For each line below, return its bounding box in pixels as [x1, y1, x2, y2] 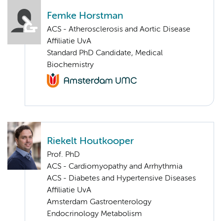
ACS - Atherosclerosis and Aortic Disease [47, 25, 190, 34]
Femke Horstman [47, 11, 123, 21]
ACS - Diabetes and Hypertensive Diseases [47, 175, 196, 183]
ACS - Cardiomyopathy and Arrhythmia [47, 163, 183, 171]
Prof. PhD [47, 151, 80, 159]
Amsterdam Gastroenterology [47, 198, 151, 207]
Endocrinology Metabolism [47, 210, 142, 219]
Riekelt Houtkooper [47, 137, 134, 147]
